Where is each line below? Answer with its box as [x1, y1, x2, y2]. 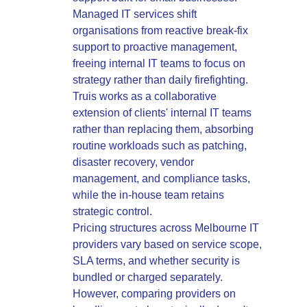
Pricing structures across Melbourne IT [73, 222, 260, 234]
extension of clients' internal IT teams [73, 107, 252, 119]
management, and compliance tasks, [73, 173, 251, 185]
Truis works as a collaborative [73, 90, 217, 103]
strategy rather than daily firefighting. [73, 74, 249, 86]
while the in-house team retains [73, 189, 225, 201]
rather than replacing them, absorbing [73, 123, 254, 136]
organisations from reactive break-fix [73, 25, 249, 37]
